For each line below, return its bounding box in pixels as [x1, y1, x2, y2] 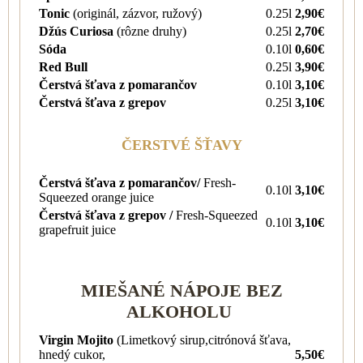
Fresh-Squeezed [176, 207, 258, 222]
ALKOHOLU [126, 301, 237, 322]
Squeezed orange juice [39, 190, 154, 204]
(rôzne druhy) [117, 23, 186, 38]
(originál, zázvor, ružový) [73, 6, 202, 20]
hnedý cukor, [39, 347, 105, 361]
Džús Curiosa [39, 23, 117, 38]
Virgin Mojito [39, 332, 117, 347]
